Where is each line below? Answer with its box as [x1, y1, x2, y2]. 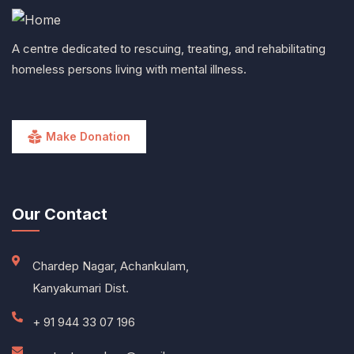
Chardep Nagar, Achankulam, [32, 258, 189, 273]
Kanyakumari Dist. [32, 281, 129, 296]
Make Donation [46, 130, 130, 143]
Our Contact [12, 205, 107, 224]
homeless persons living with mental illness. [12, 62, 250, 77]
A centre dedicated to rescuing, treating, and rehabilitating [12, 41, 326, 56]
